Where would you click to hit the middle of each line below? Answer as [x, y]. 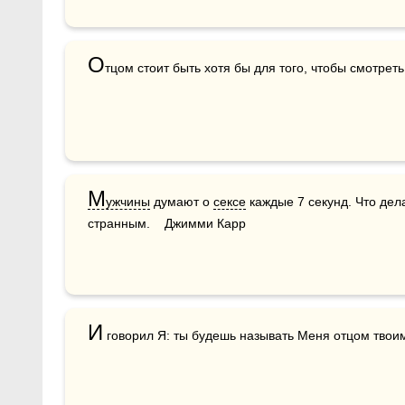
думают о [182, 202]
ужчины [128, 202]
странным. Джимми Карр [167, 223]
